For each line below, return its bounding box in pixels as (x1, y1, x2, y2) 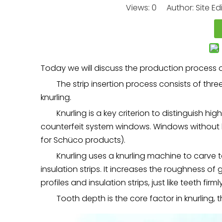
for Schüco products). (41, 134, 125, 146)
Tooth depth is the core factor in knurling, (56, 193, 215, 204)
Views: (126, 2, 152, 13)
